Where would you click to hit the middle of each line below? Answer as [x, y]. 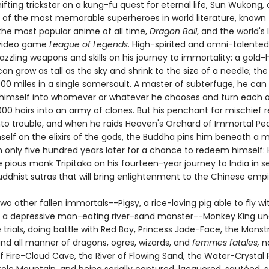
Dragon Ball [173, 31]
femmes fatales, [225, 243]
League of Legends [88, 44]
